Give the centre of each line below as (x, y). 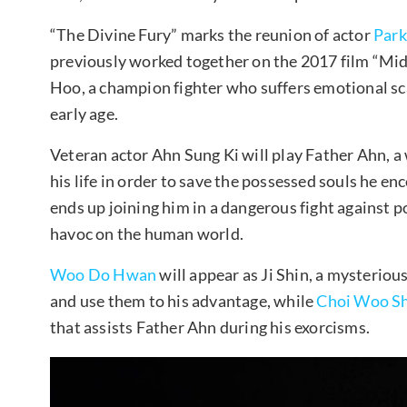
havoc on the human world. (147, 233)
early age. (84, 113)
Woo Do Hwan (104, 274)
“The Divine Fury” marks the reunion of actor (212, 34)
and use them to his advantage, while (184, 300)
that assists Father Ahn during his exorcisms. (210, 327)
